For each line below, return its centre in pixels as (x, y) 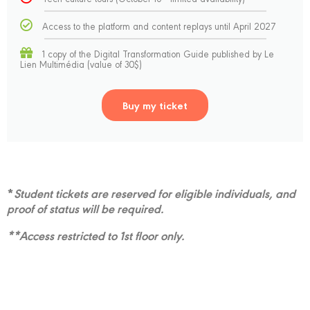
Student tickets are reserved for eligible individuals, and (155, 193)
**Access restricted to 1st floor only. (96, 235)
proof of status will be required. (85, 208)
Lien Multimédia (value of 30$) (81, 64)
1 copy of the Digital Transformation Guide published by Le (158, 53)
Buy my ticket (155, 105)
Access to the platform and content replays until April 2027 (159, 26)
